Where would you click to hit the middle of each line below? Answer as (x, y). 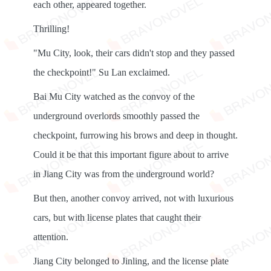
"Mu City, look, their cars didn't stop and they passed (134, 53)
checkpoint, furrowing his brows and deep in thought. (135, 135)
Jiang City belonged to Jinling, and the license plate (131, 261)
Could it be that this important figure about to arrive (131, 155)
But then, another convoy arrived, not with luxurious (133, 198)
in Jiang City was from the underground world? (124, 174)
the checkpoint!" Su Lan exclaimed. (102, 72)
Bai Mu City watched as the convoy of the (114, 96)
